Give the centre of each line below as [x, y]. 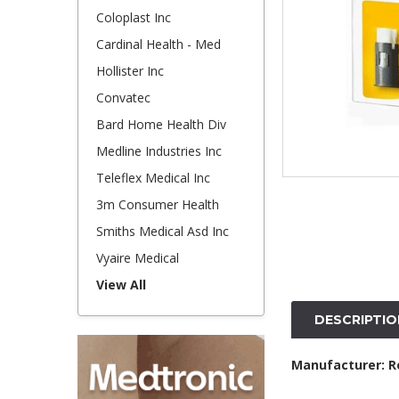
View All [121, 285]
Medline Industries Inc [159, 151]
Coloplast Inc [134, 17]
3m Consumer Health [158, 204]
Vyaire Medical [138, 258]
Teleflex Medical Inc [153, 178]
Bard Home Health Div [161, 124]
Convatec [123, 98]
